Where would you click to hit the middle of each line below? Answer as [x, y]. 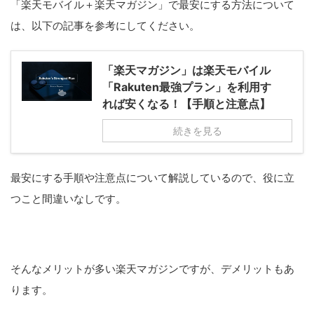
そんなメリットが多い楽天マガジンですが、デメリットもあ [152, 269]
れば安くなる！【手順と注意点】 [186, 104]
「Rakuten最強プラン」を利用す [187, 87]
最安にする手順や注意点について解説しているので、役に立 [152, 178]
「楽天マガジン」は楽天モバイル [186, 70]
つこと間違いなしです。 [68, 199]
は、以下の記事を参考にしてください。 [105, 26]
